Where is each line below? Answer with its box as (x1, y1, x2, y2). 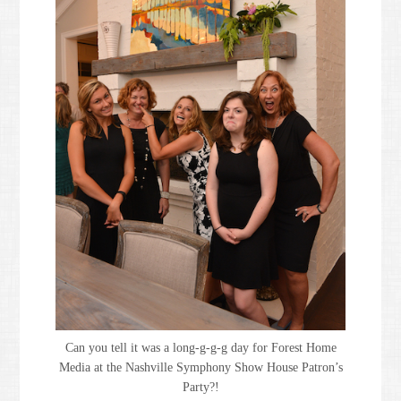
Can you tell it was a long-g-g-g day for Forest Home (64, 341, 337, 355)
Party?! (182, 380, 219, 395)
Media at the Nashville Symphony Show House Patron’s (58, 361, 343, 375)
